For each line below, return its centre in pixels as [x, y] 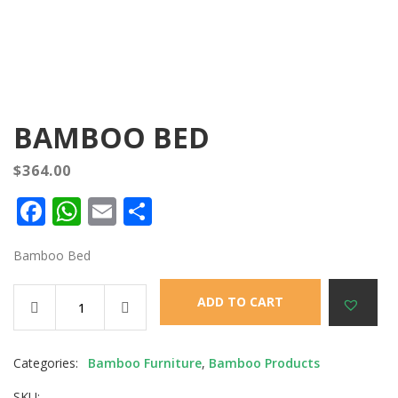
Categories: [51, 363]
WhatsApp [149, 211]
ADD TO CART [240, 302]
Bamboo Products [264, 363]
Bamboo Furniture [145, 363]
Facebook [108, 211]
